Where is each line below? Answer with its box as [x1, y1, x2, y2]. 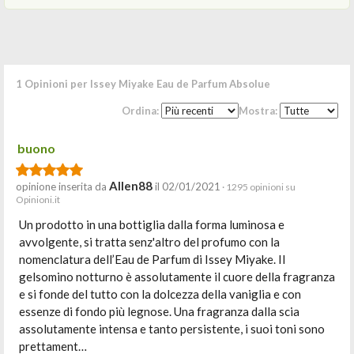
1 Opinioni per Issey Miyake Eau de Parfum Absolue [16, 77, 270, 90]
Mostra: [239, 104, 280, 117]
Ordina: [122, 104, 161, 117]
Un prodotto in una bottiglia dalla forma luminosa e [19, 217, 284, 232]
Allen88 [109, 179, 153, 193]
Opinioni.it [16, 194, 60, 205]
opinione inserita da [16, 180, 109, 193]
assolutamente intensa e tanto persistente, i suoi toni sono [19, 322, 325, 336]
